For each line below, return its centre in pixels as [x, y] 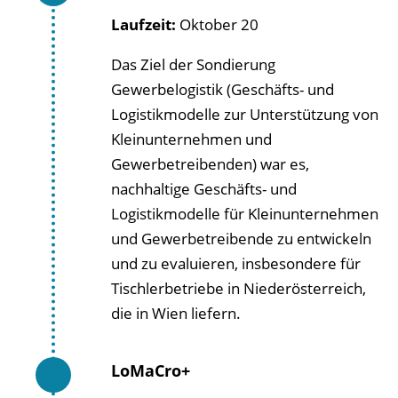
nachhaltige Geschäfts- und [204, 188]
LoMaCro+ [151, 370]
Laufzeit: [143, 24]
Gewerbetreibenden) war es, [210, 163]
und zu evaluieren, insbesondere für [236, 263]
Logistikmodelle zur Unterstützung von [245, 114]
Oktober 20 [217, 24]
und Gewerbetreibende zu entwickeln [241, 238]
